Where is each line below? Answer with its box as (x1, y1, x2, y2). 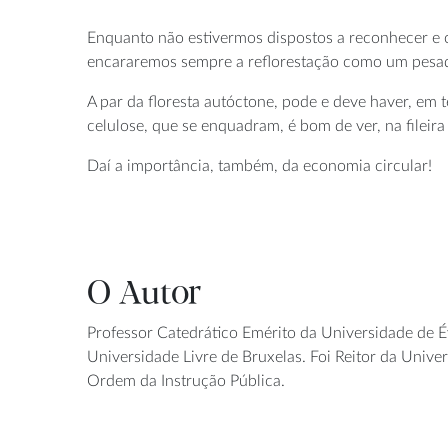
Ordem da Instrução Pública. (87, 372, 285, 389)
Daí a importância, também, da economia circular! (87, 157, 432, 174)
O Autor (87, 275, 201, 312)
